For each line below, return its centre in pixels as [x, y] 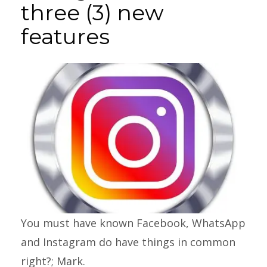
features [65, 36]
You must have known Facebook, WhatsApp [133, 223]
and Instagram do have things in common [128, 242]
